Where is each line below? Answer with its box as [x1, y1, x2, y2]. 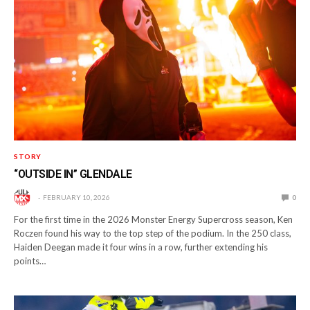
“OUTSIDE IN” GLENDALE [14, 167, 132, 181]
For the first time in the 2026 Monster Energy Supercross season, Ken [14, 213, 293, 225]
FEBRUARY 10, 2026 [43, 192, 110, 201]
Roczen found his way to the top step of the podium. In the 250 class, [14, 227, 292, 239]
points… [14, 255, 46, 266]
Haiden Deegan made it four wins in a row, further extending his [14, 241, 268, 253]
